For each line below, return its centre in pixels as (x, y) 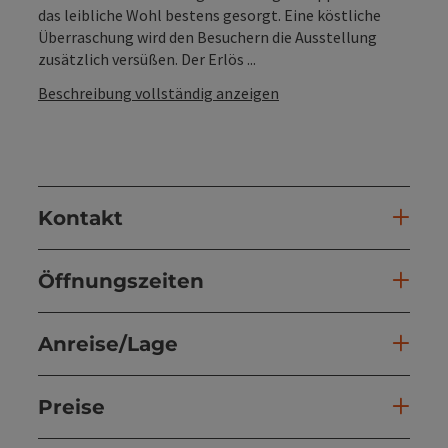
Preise (71, 406)
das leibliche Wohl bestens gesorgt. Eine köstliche (209, 14)
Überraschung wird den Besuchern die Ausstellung (207, 36)
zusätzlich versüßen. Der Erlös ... (147, 58)
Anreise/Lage (108, 343)
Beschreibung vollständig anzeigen (158, 92)
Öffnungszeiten (121, 280)
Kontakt (80, 217)
